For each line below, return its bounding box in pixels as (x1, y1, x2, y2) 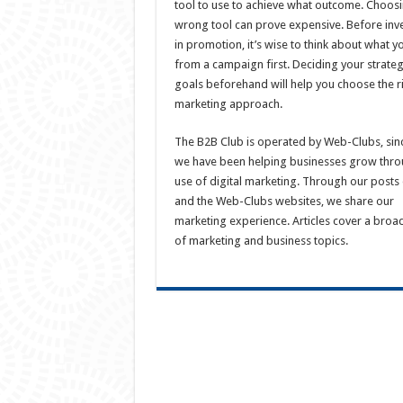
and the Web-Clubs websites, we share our (174, 194, 394, 209)
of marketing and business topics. (174, 234, 348, 248)
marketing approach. (174, 97, 282, 112)
